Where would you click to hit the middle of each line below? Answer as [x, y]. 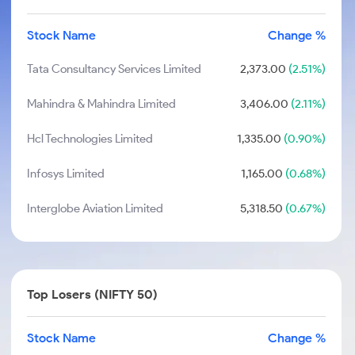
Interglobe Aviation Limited [95, 208]
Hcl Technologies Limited [90, 139]
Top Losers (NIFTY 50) [93, 294]
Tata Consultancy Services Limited [115, 69]
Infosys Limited [66, 174]
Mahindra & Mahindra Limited [102, 104]
